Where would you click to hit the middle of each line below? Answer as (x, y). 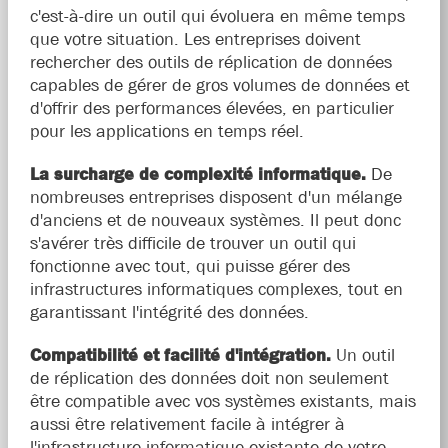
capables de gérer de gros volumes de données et (219, 85)
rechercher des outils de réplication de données (210, 62)
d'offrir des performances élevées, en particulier (211, 108)
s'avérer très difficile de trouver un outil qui (192, 243)
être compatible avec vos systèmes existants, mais (222, 401)
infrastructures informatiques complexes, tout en (216, 289)
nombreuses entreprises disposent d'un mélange (215, 197)
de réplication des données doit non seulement (209, 378)
